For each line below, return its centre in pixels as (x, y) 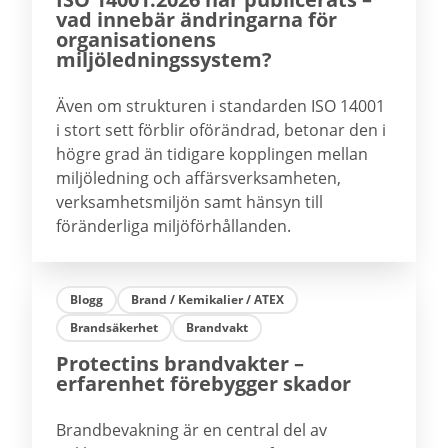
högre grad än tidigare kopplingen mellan (212, 154)
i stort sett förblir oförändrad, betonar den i (221, 130)
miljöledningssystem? (164, 59)
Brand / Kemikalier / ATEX (207, 299)
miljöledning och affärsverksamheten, (198, 178)
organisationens (136, 39)
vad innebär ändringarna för (196, 19)
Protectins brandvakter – (180, 363)
